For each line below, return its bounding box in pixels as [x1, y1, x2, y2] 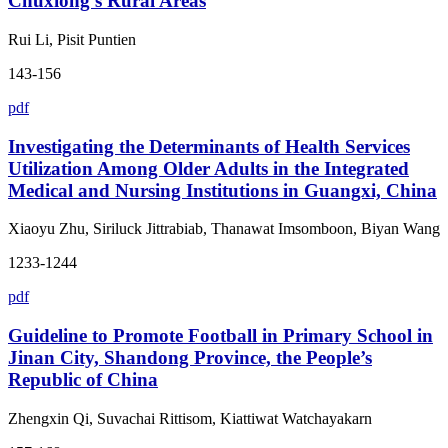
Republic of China [8, 368, 158, 390]
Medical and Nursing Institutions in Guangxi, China [8, 179, 437, 201]
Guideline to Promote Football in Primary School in [8, 324, 433, 346]
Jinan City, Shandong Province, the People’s [8, 346, 372, 368]
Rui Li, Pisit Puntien [8, 30, 136, 48]
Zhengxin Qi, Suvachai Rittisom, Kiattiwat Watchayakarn [8, 409, 372, 427]
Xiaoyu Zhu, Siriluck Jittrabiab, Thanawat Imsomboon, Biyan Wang [8, 220, 440, 238]
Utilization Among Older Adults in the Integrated [8, 157, 409, 179]
